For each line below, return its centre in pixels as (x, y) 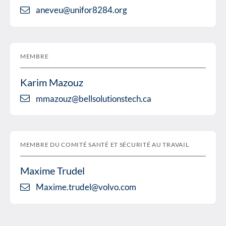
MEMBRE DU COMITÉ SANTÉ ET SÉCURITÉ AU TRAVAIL (105, 145)
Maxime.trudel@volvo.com (86, 187)
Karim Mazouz (52, 82)
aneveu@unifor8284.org (81, 10)
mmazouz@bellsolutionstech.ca (94, 98)
